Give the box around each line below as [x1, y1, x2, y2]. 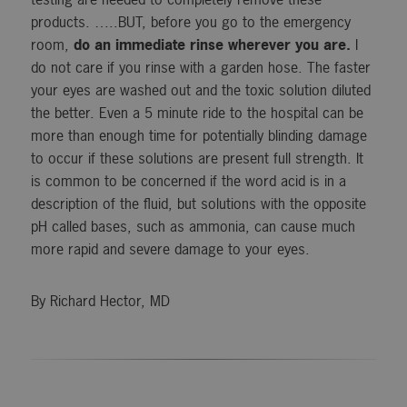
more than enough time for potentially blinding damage [30, 125, 367, 146]
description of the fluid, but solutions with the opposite [30, 194, 366, 214]
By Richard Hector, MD [30, 291, 170, 312]
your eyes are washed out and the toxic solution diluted [30, 80, 371, 101]
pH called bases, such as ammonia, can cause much [30, 216, 355, 237]
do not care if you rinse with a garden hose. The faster [30, 57, 371, 78]
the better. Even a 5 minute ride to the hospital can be [30, 103, 363, 124]
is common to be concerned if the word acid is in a [30, 171, 346, 192]
